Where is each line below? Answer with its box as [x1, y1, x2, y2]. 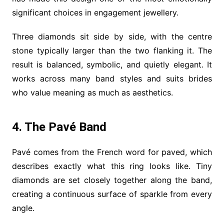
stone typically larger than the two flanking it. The [11, 45, 212, 55]
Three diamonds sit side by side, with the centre [11, 31, 212, 41]
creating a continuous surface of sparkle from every [11, 188, 212, 199]
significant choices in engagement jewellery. [11, 7, 178, 17]
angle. [11, 202, 34, 213]
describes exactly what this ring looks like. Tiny [11, 160, 212, 171]
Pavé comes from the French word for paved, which [11, 146, 212, 157]
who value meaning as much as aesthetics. [11, 87, 173, 97]
